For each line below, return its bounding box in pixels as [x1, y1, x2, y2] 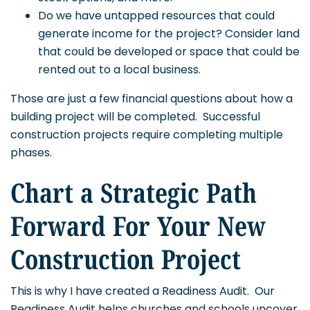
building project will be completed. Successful [10, 109, 260, 125]
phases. [10, 145, 52, 161]
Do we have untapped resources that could [38, 8, 275, 24]
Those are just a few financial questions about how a [10, 91, 293, 107]
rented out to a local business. [38, 62, 201, 78]
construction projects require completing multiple [10, 127, 283, 143]
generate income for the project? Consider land [38, 26, 300, 42]
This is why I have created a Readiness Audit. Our [10, 283, 275, 300]
